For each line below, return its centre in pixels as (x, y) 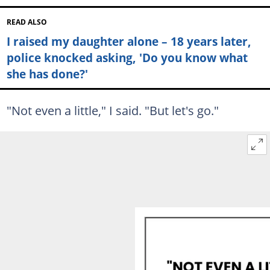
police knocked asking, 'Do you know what (127, 57)
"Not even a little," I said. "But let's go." (112, 110)
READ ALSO (27, 22)
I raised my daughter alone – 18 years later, (129, 41)
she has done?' (47, 74)
